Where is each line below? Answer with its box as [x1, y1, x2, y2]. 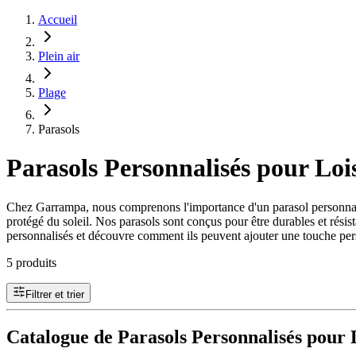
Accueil [38, 13, 77, 26]
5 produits [6, 255, 56, 269]
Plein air [38, 49, 79, 63]
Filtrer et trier [25, 288, 84, 300]
